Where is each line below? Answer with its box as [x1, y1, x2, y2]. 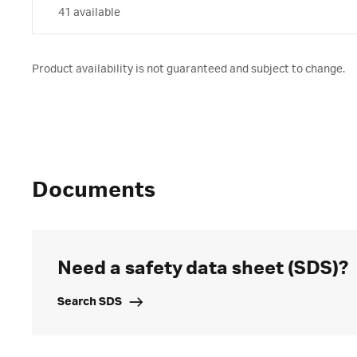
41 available [58, 6, 120, 19]
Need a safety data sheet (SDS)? [57, 258, 348, 279]
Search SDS [57, 296, 122, 308]
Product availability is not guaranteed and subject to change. [32, 63, 345, 76]
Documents [32, 178, 155, 202]
